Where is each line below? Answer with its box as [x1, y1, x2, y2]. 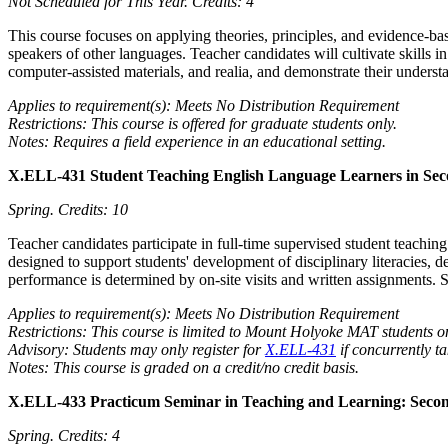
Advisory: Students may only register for [8, 340, 265, 358]
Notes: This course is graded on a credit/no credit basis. [8, 358, 359, 376]
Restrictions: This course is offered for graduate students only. [8, 114, 397, 132]
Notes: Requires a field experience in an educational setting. [8, 132, 386, 150]
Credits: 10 [58, 200, 128, 218]
